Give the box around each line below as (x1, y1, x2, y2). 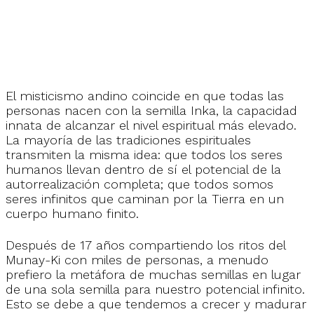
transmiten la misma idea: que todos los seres (6, 147, 282, 163)
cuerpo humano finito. (6, 206, 139, 221)
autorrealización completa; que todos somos (6, 177, 273, 192)
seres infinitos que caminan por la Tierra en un (6, 191, 284, 207)
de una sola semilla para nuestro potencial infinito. (6, 281, 305, 296)
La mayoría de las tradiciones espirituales (6, 132, 251, 148)
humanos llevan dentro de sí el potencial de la (6, 162, 281, 177)
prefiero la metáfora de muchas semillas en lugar (6, 266, 301, 282)
